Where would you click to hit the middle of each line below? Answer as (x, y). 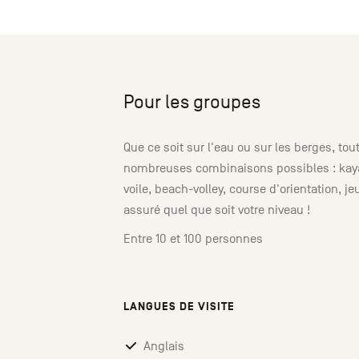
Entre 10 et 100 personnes (193, 239)
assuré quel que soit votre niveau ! (217, 210)
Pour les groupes (192, 102)
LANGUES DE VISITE (179, 307)
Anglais (164, 347)
